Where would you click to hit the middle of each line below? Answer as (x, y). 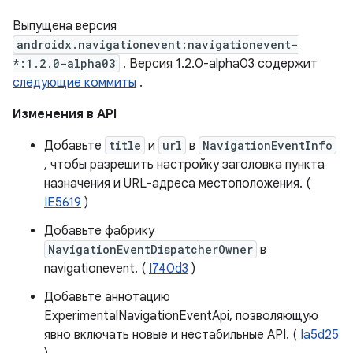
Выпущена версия (65, 26)
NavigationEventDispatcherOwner (150, 249)
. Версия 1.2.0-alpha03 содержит (219, 64)
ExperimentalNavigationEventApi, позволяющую (181, 316)
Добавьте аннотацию (107, 297)
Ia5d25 (320, 335)
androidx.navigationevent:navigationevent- (157, 45)
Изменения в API (65, 114)
